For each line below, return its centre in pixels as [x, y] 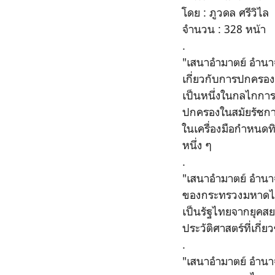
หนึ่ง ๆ [197, 145]
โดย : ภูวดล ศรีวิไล [226, 12]
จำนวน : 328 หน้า [224, 29]
